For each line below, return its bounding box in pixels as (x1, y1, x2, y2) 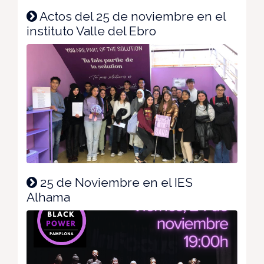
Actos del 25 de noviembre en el (37, 9, 226, 24)
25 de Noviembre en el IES (37, 174, 193, 190)
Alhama (27, 189, 70, 204)
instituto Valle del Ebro (27, 24, 156, 39)
